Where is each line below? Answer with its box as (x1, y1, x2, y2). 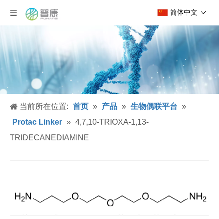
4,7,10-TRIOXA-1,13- (75, 118, 149, 126)
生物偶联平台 (131, 102, 177, 110)
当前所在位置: (20, 102, 68, 110)
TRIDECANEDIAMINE (10, 133, 89, 142)
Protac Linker (12, 118, 62, 126)
